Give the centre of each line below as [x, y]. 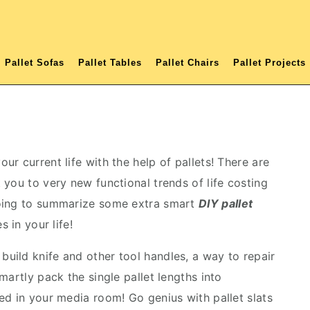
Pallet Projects [269, 63]
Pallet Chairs [187, 63]
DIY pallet [226, 203]
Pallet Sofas [34, 63]
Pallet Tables [110, 63]
